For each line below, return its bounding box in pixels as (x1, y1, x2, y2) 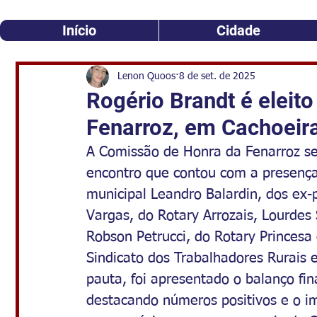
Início (62, 22, 96, 39)
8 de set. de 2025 (179, 71, 255, 81)
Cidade (216, 22, 260, 39)
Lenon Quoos (117, 71, 175, 81)
